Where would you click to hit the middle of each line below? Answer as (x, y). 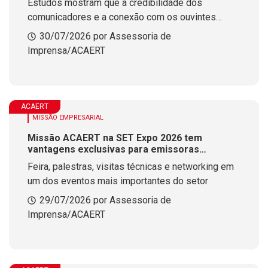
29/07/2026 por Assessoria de (105, 200)
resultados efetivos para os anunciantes (112, 46)
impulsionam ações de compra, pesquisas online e (133, 31)
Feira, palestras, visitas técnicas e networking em (131, 167)
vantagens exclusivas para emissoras (113, 149)
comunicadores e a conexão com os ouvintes (122, 17)
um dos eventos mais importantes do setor (118, 181)
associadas (53, 161)
